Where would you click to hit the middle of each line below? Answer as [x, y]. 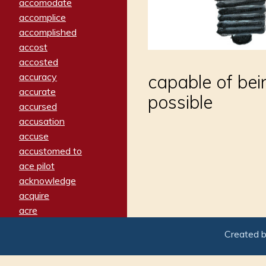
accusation [42, 121]
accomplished [48, 32]
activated [39, 240]
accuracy [38, 76]
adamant [38, 254]
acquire [34, 195]
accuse [34, 136]
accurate [37, 91]
